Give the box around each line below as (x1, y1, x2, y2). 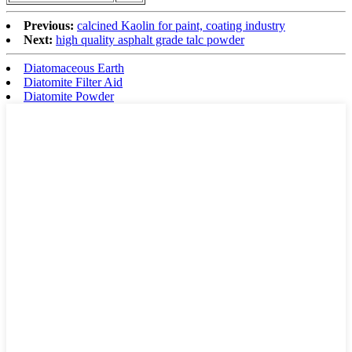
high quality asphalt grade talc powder (56, 33, 244, 47)
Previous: (24, 19, 74, 33)
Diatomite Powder (24, 90, 114, 104)
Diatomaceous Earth (24, 61, 124, 75)
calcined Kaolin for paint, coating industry (77, 19, 285, 33)
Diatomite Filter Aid (24, 75, 123, 90)
